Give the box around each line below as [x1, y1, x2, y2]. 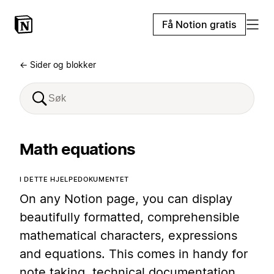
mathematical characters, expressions [20, 228, 237, 243]
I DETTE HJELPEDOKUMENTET [20, 175, 129, 183]
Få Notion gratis [162, 18, 237, 31]
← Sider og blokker [20, 59, 96, 70]
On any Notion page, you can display [20, 191, 232, 206]
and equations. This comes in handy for [20, 246, 248, 261]
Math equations [20, 139, 136, 158]
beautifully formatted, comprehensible [20, 210, 240, 224]
